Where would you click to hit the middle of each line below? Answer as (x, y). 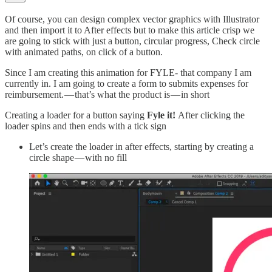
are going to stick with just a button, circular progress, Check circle (132, 41)
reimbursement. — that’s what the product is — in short (107, 94)
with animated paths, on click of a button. (84, 52)
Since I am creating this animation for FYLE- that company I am (128, 72)
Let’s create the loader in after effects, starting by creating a (141, 146)
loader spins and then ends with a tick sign (86, 126)
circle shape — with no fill (78, 157)
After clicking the (211, 115)
